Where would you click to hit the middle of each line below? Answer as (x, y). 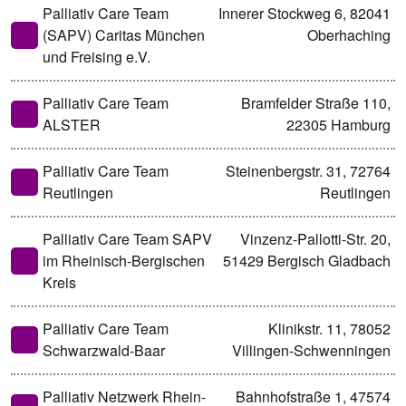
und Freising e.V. (97, 56)
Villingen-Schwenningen (311, 350)
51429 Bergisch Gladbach (307, 260)
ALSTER (72, 124)
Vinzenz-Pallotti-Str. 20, (315, 238)
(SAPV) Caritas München (124, 34)
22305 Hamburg (338, 124)
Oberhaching (349, 34)
